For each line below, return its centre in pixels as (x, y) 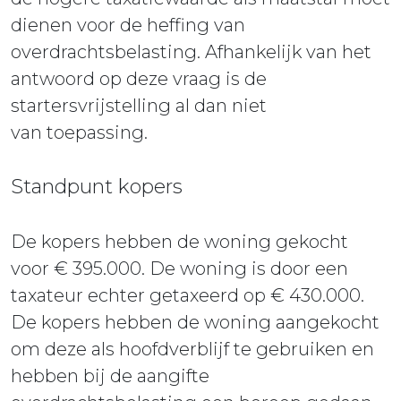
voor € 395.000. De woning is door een (179, 269)
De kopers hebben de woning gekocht (179, 242)
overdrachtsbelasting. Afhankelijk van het (191, 52)
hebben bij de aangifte (110, 376)
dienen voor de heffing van (128, 26)
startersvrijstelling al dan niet (139, 106)
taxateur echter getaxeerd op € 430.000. (188, 296)
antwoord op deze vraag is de (139, 79)
